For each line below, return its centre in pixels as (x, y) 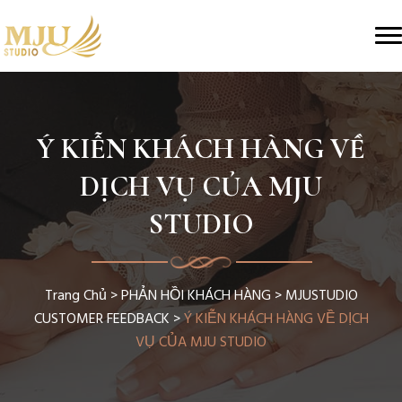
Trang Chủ (75, 296)
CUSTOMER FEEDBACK (101, 319)
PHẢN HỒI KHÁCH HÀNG (196, 296)
